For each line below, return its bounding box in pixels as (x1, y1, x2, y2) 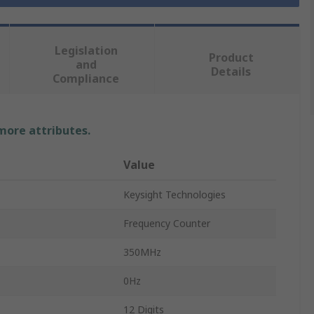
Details (211, 64, 252, 80)
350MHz (123, 245, 161, 259)
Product (208, 50, 254, 66)
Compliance (53, 71, 120, 87)
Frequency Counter (123, 217, 210, 231)
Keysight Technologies (123, 188, 226, 202)
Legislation (54, 43, 118, 59)
